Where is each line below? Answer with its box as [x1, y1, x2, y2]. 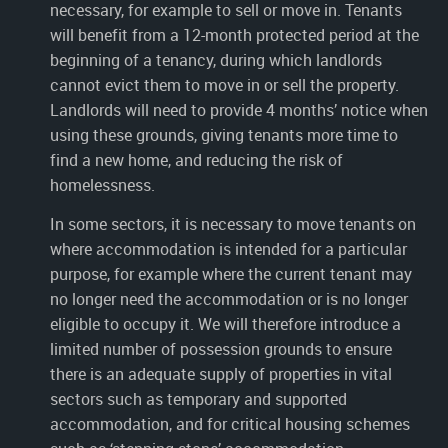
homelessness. [50, 173, 155, 196]
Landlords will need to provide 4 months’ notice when [50, 98, 428, 121]
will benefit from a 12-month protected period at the [50, 23, 419, 46]
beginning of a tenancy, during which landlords [50, 48, 382, 71]
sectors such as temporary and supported [50, 387, 347, 410]
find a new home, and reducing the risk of [50, 148, 343, 171]
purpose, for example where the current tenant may [50, 262, 412, 285]
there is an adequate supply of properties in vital [50, 362, 392, 385]
